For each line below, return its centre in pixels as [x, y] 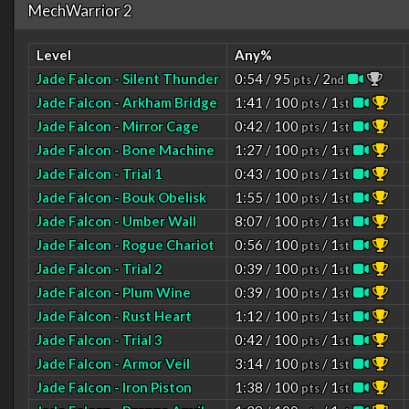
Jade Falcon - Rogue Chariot [126, 245]
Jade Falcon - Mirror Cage [118, 126]
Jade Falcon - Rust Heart [114, 316]
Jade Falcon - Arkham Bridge [127, 102]
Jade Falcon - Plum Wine [114, 292]
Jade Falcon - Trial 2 [100, 268]
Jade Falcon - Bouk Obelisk [121, 197]
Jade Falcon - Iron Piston [114, 387]
